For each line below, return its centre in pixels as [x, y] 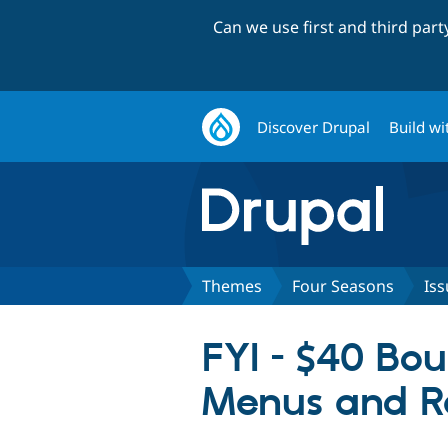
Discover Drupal [314, 126]
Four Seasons [343, 285]
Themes [232, 285]
